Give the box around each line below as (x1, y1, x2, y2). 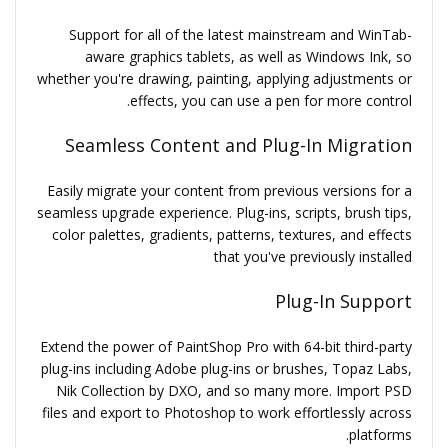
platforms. (349, 425, 412, 444)
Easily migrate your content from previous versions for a (47, 181, 412, 200)
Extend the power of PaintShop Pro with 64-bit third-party (40, 337, 412, 356)
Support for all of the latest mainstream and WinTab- (69, 25, 412, 44)
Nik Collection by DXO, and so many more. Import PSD (56, 381, 412, 400)
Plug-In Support (275, 289, 412, 313)
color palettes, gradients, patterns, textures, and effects (52, 225, 412, 244)
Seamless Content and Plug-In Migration (65, 133, 412, 157)
